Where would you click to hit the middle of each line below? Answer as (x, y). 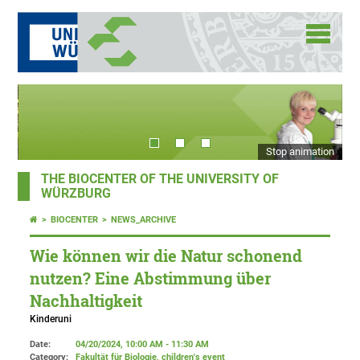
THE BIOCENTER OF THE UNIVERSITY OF (160, 180)
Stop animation (300, 152)
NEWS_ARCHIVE (144, 220)
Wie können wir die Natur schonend (166, 256)
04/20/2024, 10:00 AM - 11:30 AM (143, 345)
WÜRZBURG (76, 194)
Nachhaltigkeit (86, 301)
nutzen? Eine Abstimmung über (151, 279)
